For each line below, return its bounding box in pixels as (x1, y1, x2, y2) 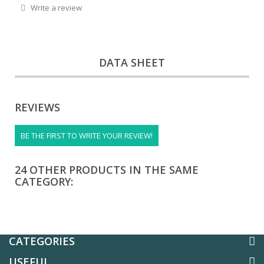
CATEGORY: (15, 174, 73, 189)
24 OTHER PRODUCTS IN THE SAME (15, 162, 199, 177)
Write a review (29, 2, 82, 13)
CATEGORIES (9, 233, 75, 248)
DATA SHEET (99, 55, 165, 70)
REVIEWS (15, 100, 60, 114)
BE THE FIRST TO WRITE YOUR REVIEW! (21, 130, 153, 141)
